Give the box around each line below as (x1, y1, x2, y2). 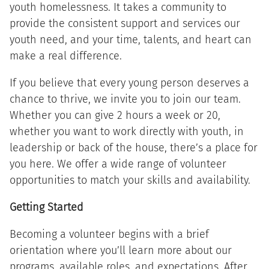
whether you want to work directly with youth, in (9, 125, 244, 139)
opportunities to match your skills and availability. (9, 174, 250, 187)
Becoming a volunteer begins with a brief (9, 228, 209, 241)
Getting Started (9, 201, 83, 214)
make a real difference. (9, 49, 122, 63)
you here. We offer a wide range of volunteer (9, 157, 226, 171)
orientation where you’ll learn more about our (9, 244, 232, 258)
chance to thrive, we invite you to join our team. (9, 92, 241, 106)
